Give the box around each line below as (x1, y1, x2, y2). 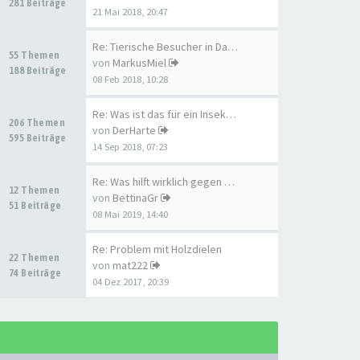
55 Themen (9, 49, 62, 61)
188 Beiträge (9, 64, 67, 76)
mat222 (112, 258, 148, 272)
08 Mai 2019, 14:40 (92, 208, 168, 220)
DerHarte (112, 123, 156, 137)
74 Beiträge (9, 267, 62, 279)
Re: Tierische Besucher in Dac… (227, 39, 238, 54)
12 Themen (9, 184, 62, 196)
